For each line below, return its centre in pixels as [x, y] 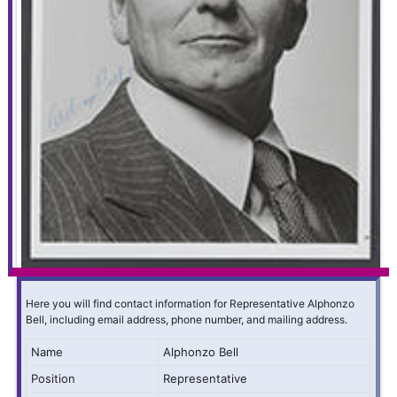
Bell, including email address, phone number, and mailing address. [187, 319]
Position [54, 378]
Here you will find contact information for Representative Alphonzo [191, 303]
